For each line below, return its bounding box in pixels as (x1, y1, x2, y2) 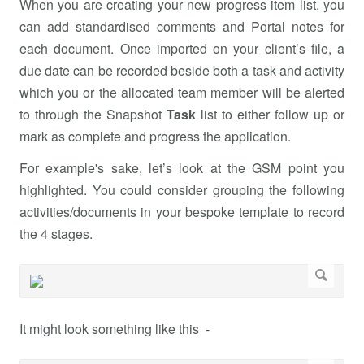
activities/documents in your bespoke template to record (19, 201, 344, 221)
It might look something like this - (19, 318, 210, 338)
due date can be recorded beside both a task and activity (19, 60, 344, 80)
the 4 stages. (19, 223, 93, 243)
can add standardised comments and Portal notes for (19, 16, 344, 36)
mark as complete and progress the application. (19, 126, 291, 145)
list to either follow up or (196, 104, 344, 123)
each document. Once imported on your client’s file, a (19, 38, 344, 58)
